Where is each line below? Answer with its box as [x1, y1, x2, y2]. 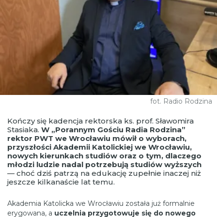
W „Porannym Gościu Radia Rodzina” [41, 124, 186, 134]
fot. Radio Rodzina [150, 96, 212, 106]
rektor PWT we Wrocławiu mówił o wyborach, [7, 133, 186, 143]
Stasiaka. [7, 124, 41, 134]
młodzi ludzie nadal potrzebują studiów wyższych [7, 159, 201, 169]
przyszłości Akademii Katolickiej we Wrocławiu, [7, 142, 192, 152]
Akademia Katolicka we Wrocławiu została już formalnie [7, 199, 195, 208]
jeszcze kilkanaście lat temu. [7, 177, 115, 186]
